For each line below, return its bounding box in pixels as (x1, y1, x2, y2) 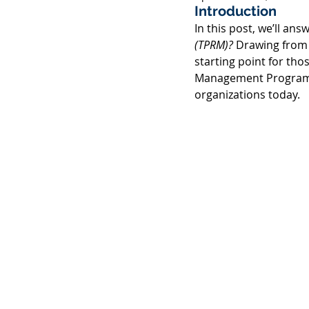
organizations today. (195, 87, 303, 102)
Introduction (195, 3, 280, 19)
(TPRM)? (195, 37, 233, 52)
